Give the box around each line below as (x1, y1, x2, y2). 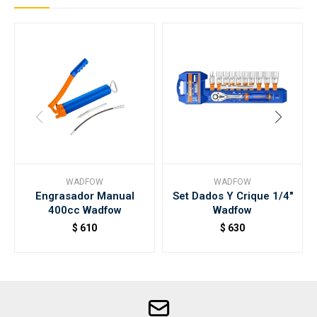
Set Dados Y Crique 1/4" (172, 190, 293, 202)
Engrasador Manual (35, 190, 134, 202)
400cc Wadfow (47, 204, 122, 217)
